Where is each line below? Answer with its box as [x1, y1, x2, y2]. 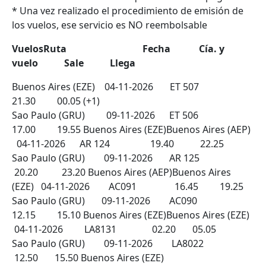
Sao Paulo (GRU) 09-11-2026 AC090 [12, 194, 233, 207]
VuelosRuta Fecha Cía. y [12, 42, 224, 55]
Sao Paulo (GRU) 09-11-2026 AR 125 [12, 151, 235, 164]
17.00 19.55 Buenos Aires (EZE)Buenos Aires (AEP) [12, 123, 253, 136]
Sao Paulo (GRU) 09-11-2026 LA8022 [12, 237, 235, 250]
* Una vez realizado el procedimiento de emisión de [12, 4, 243, 17]
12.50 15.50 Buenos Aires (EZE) [12, 251, 164, 264]
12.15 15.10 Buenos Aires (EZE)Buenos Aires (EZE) [12, 208, 252, 221]
